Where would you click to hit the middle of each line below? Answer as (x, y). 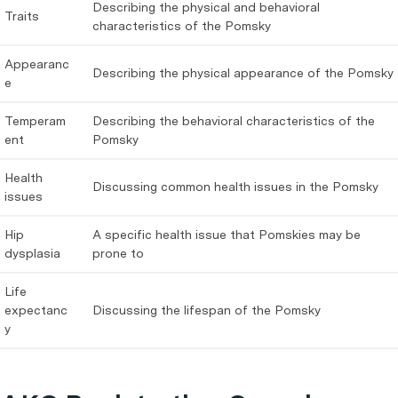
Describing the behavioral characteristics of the (234, 121)
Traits (22, 16)
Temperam (35, 121)
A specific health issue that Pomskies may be (227, 235)
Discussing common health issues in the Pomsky (235, 187)
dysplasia (32, 253)
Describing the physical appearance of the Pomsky (243, 73)
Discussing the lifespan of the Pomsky (207, 310)
